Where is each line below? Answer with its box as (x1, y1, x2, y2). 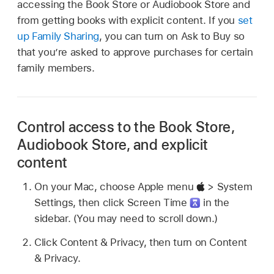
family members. (17, 61, 95, 74)
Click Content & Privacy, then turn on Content (34, 236, 247, 248)
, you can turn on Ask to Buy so (98, 29, 245, 42)
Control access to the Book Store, (17, 117, 234, 136)
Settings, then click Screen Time (34, 196, 190, 209)
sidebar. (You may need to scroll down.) (34, 212, 218, 225)
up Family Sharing (17, 29, 99, 42)
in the (200, 196, 229, 209)
